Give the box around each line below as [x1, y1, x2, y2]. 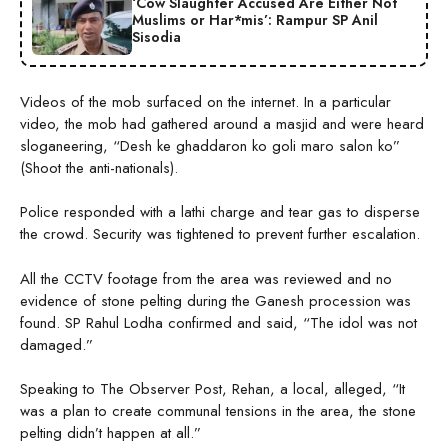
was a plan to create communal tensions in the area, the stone [20, 400, 416, 423]
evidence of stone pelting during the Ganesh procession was [20, 289, 411, 312]
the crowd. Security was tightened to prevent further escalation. [20, 223, 420, 246]
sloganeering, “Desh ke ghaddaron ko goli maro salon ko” [20, 134, 400, 157]
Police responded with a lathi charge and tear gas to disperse [20, 201, 420, 224]
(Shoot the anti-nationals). [20, 156, 183, 179]
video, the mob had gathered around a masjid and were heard [20, 112, 424, 135]
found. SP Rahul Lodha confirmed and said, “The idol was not [20, 311, 417, 334]
